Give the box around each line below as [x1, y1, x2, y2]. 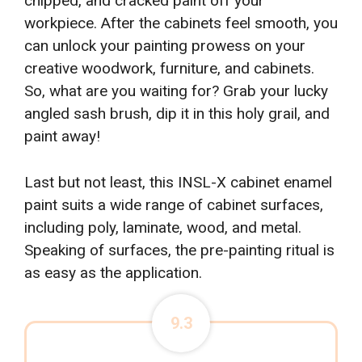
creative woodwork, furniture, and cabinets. [24, 59, 314, 78]
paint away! [24, 127, 100, 146]
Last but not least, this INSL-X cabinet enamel [24, 172, 332, 192]
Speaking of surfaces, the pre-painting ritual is [24, 240, 335, 259]
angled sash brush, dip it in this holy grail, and [24, 104, 330, 124]
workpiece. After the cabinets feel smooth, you [24, 14, 338, 33]
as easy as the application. [24, 263, 202, 282]
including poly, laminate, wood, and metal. [24, 217, 301, 237]
